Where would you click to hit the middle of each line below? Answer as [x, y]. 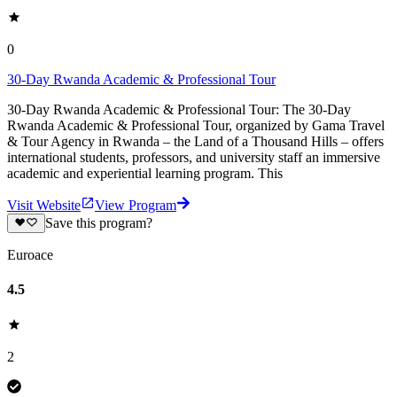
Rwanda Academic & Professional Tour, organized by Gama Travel [196, 125]
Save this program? [98, 223]
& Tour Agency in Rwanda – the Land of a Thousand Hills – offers [195, 141]
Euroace [30, 255]
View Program [136, 205]
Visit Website [44, 205]
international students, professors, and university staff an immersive [194, 157]
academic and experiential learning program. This [145, 173]
